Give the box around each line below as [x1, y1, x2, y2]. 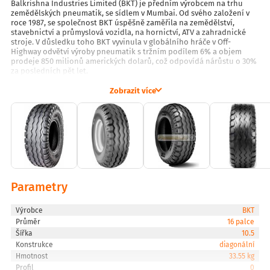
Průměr [16, 216, 41, 227]
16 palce [227, 216, 254, 227]
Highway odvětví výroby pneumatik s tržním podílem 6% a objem [11, 45, 242, 57]
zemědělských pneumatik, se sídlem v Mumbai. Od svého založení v [11, 7, 250, 19]
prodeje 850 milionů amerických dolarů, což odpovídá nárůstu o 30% [11, 55, 257, 67]
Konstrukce [16, 239, 54, 250]
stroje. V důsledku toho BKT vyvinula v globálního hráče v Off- [11, 36, 231, 48]
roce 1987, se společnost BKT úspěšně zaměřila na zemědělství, [11, 16, 234, 28]
